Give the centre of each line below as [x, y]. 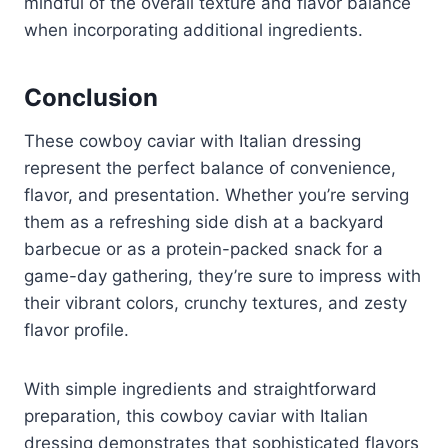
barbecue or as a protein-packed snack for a [203, 248]
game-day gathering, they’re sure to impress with [222, 275]
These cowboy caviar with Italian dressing [192, 140]
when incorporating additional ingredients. [193, 29]
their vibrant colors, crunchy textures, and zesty [215, 302]
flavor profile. [76, 329]
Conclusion [91, 97]
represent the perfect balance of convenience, [210, 167]
